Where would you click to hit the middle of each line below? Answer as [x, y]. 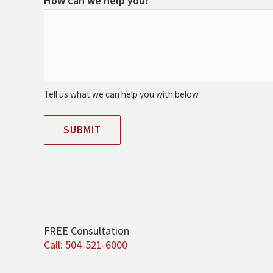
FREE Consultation [87, 231]
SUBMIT [82, 130]
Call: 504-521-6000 [86, 245]
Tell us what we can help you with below [121, 94]
